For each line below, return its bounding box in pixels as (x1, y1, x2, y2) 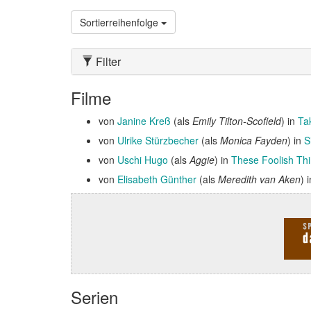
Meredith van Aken (218, 172, 301, 186)
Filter (93, 53, 121, 69)
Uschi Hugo (117, 153, 168, 167)
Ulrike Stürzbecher (117, 133, 199, 147)
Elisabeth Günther (117, 172, 196, 186)
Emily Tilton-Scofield (192, 114, 281, 128)
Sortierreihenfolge (80, 15, 161, 29)
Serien (71, 285, 118, 309)
